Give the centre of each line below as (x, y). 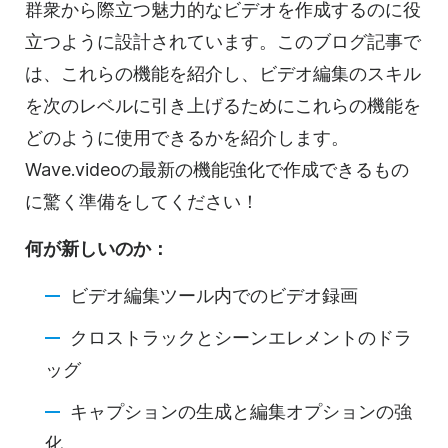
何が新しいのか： (97, 248)
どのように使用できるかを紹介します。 (187, 137)
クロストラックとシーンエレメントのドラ (241, 337)
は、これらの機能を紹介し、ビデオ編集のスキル (223, 73)
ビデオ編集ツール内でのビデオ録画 (214, 295)
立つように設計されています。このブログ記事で (223, 41)
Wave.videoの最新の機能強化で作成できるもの (217, 169)
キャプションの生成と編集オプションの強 (241, 411)
